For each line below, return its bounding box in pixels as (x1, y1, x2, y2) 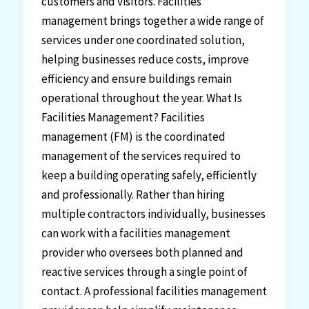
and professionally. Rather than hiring (41, 187, 225, 203)
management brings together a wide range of (41, 13, 264, 29)
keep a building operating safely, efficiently (41, 168, 257, 183)
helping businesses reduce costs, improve (41, 52, 249, 68)
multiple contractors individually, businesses (41, 206, 266, 222)
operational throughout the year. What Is (41, 90, 242, 106)
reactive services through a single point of (41, 264, 248, 280)
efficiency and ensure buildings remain (41, 71, 232, 87)
